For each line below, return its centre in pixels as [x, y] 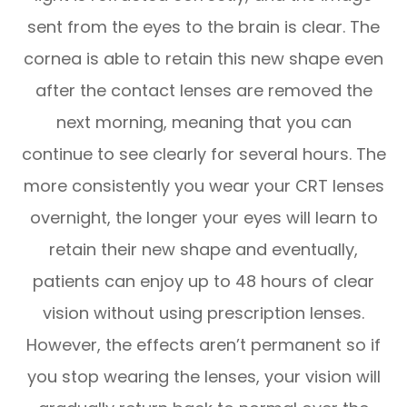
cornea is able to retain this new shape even [203, 58]
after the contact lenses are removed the [203, 90]
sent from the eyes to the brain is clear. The [203, 26]
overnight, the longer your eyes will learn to [203, 217]
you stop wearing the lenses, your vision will [203, 376]
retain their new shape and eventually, [203, 249]
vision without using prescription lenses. [203, 313]
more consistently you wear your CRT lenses [203, 185]
